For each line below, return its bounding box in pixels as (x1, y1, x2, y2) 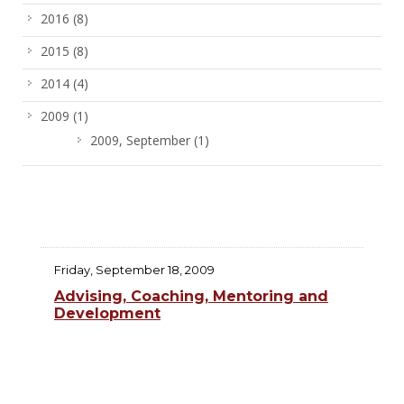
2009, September (90, 132, 194, 150)
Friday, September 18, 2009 (54, 262, 215, 278)
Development (54, 305, 161, 323)
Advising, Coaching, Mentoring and (54, 288, 328, 306)
